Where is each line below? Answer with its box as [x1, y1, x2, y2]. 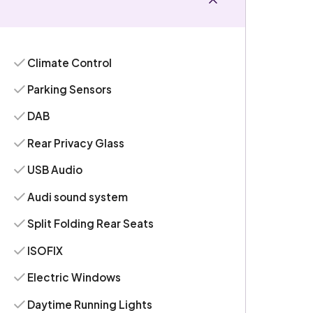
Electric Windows [27, 270, 122, 284]
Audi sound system [27, 189, 129, 203]
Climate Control [27, 55, 112, 69]
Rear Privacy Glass [27, 136, 125, 150]
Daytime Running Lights [27, 297, 153, 311]
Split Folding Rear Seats [27, 217, 154, 231]
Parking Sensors [27, 82, 112, 96]
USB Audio [27, 163, 83, 177]
